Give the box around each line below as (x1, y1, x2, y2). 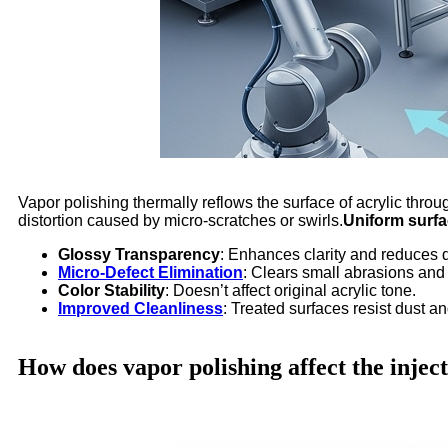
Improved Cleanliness (58, 299, 223, 317)
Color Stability (58, 281, 165, 299)
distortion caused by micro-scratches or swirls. (18, 211, 343, 229)
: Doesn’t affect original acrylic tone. (165, 281, 416, 299)
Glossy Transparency (58, 245, 220, 263)
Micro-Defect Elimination (58, 263, 243, 281)
